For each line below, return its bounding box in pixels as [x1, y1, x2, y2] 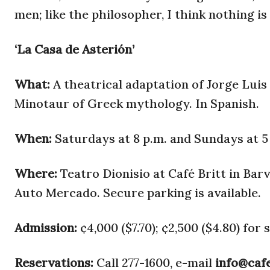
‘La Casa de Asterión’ [14, 42, 134, 57]
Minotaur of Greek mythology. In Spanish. [14, 96, 259, 111]
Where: [14, 166, 60, 181]
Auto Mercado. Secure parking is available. [14, 185, 261, 201]
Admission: [14, 220, 80, 236]
